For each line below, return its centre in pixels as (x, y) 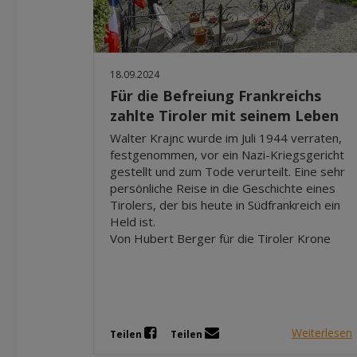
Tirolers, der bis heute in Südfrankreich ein (225, 204)
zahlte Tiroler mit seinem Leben (224, 115)
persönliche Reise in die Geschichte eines (223, 188)
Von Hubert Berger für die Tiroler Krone (220, 238)
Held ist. (133, 221)
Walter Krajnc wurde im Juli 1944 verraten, (226, 137)
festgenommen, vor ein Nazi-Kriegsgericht (227, 154)
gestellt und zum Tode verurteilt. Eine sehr (228, 171)
